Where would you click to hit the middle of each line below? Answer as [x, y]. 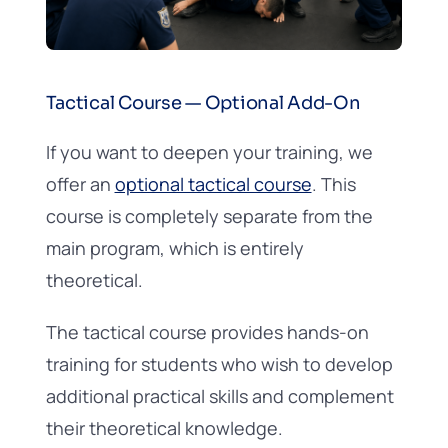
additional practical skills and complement [219, 396]
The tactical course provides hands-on [207, 332]
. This [333, 184]
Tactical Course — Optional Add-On [203, 103]
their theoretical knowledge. [164, 428]
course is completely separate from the [209, 216]
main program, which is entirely [174, 248]
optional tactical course [213, 184]
